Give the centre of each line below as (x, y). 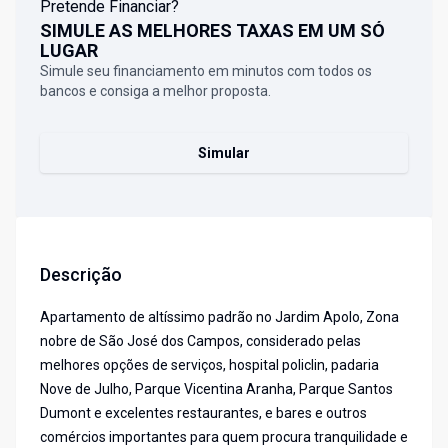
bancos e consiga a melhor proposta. (155, 91)
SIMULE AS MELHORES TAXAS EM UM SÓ (212, 31)
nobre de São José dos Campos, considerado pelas (200, 341)
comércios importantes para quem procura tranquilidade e (224, 437)
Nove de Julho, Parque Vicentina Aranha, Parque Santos (216, 389)
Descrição (81, 275)
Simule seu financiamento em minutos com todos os (206, 71)
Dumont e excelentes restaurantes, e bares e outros (203, 413)
